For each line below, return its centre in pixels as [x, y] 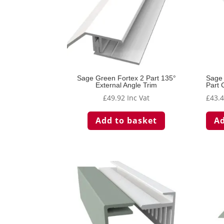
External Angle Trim [126, 85]
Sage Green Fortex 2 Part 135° [126, 78]
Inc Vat [138, 98]
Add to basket [126, 120]
